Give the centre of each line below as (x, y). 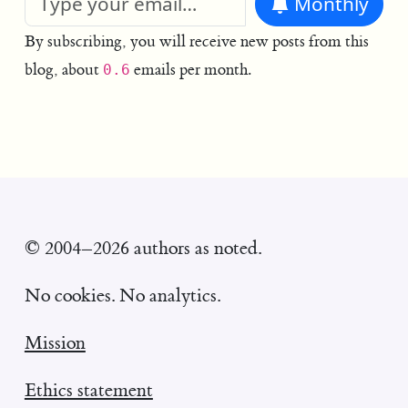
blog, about (63, 70)
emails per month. (190, 70)
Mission (55, 342)
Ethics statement (88, 390)
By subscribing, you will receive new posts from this (196, 41)
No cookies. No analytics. (122, 296)
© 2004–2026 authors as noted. (143, 249)
